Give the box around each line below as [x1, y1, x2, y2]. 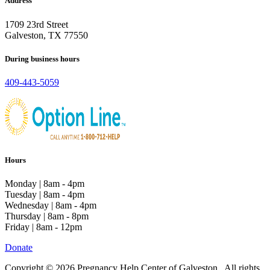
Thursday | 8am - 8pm [5, 211, 89, 222]
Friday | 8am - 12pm [5, 222, 82, 233]
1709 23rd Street [5, 19, 68, 30]
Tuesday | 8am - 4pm [5, 189, 84, 200]
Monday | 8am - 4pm [5, 178, 84, 189]
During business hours [5, 54, 80, 63]
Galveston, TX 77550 [5, 30, 88, 40]
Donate [5, 242, 33, 253]
